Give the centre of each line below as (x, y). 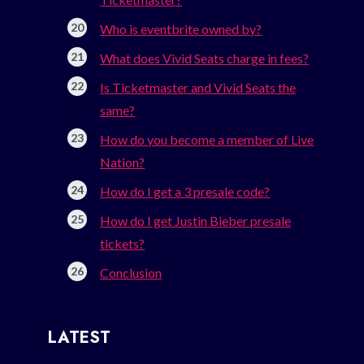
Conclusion (131, 273)
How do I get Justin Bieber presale (196, 221)
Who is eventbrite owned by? (181, 29)
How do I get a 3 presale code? (185, 192)
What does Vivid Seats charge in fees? (205, 58)
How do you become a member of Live (207, 140)
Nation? (123, 162)
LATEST (80, 338)
